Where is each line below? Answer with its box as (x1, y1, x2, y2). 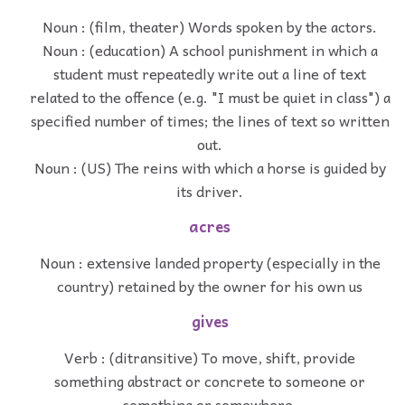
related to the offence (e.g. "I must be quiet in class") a (29, 85, 391, 109)
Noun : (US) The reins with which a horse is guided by (33, 155, 386, 180)
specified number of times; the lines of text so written (30, 108, 390, 133)
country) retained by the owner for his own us (57, 273, 363, 297)
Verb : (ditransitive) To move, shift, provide (64, 344, 355, 369)
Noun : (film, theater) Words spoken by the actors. (42, 14, 377, 39)
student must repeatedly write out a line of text (53, 61, 366, 86)
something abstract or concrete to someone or (54, 368, 365, 392)
